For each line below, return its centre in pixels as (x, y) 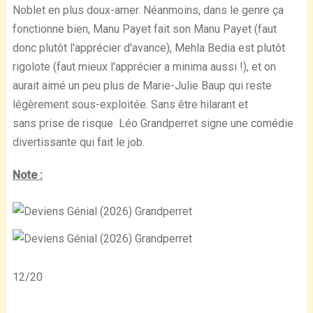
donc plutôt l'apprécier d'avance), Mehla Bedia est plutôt (148, 48)
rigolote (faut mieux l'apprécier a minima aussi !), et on (144, 66)
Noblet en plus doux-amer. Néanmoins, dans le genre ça (148, 10)
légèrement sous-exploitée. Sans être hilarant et (130, 104)
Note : (27, 175)
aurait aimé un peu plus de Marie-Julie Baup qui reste (142, 85)
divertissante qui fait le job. (78, 142)
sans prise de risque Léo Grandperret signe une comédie (153, 123)
